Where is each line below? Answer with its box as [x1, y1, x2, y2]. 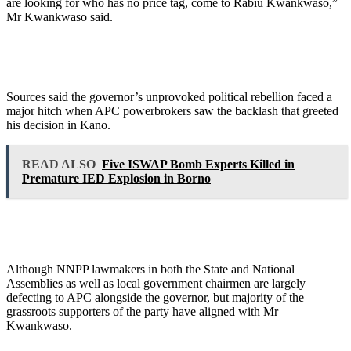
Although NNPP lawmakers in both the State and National [6, 262, 295, 276]
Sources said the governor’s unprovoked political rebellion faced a [6, 89, 332, 103]
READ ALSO [22, 157, 96, 171]
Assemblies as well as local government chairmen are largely [6, 276, 306, 290]
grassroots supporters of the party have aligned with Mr [6, 304, 278, 318]
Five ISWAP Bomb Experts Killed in [102, 157, 295, 171]
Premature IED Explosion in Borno [22, 171, 211, 185]
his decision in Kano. [6, 118, 110, 132]
